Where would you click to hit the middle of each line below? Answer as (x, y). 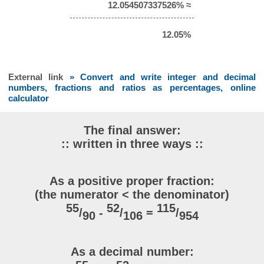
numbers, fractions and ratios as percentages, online (132, 87)
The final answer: (132, 131)
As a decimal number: (132, 252)
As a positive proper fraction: (132, 181)
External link (39, 77)
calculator (28, 98)
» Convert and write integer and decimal (163, 77)
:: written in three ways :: (132, 144)
